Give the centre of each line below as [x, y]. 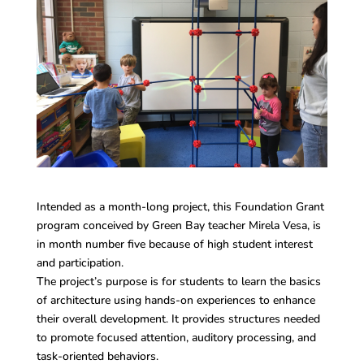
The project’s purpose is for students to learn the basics [178, 282]
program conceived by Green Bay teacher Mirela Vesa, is [178, 226]
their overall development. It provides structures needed [178, 319]
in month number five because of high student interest [174, 245]
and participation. [80, 263]
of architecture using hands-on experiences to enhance [175, 301]
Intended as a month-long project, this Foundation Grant [180, 207]
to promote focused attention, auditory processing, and [176, 338]
